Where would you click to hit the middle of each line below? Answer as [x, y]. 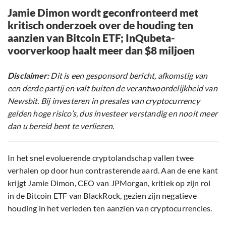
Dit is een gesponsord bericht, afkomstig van [128, 76]
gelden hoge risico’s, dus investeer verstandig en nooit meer [113, 114]
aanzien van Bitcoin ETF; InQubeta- [91, 38]
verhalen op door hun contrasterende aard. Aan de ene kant [113, 171]
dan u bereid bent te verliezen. [61, 126]
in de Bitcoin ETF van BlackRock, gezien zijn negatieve [102, 196]
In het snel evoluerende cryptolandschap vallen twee [101, 158]
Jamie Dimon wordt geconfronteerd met [103, 13]
